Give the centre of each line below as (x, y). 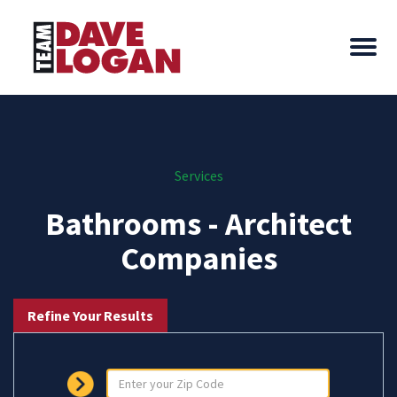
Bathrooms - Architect (198, 224)
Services (198, 175)
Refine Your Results (90, 315)
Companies (198, 258)
